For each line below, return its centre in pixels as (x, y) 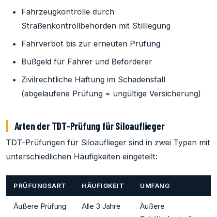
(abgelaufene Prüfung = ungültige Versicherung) (111, 94)
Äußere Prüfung (40, 207)
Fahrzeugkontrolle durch (68, 12)
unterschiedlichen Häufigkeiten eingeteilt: (82, 157)
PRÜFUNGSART (40, 186)
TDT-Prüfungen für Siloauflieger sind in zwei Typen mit (108, 143)
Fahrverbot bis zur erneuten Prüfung (91, 44)
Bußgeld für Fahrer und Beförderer (87, 62)
